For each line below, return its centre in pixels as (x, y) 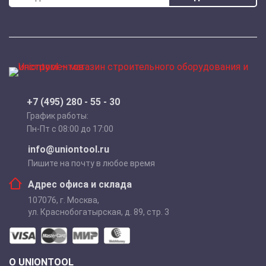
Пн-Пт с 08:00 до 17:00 (70, 129)
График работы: (58, 115)
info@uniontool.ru (69, 149)
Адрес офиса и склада (80, 184)
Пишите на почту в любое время (91, 163)
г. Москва (79, 200)
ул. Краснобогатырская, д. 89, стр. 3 (99, 212)
